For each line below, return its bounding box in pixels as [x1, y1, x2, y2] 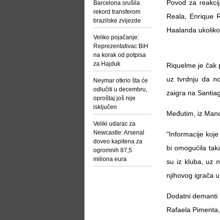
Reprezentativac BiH [93, 43, 148, 50]
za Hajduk [93, 60, 120, 67]
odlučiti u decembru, [93, 86, 147, 93]
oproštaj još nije [93, 95, 136, 102]
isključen [93, 104, 117, 110]
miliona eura [93, 156, 127, 163]
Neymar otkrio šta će [93, 77, 148, 84]
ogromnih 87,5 [93, 147, 132, 154]
